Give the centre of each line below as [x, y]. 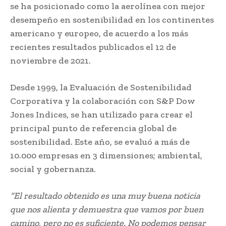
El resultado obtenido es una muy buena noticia [107, 195]
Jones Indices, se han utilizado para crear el [101, 114]
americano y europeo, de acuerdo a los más [99, 33]
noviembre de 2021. [50, 60]
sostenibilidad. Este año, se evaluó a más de [100, 142]
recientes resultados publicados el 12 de [93, 47]
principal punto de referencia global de [93, 128]
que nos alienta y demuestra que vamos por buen [107, 209]
